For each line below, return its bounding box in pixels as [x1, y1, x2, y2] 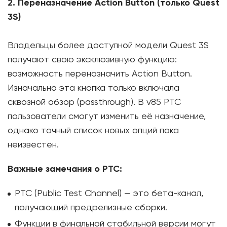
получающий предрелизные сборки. [15, 203, 167, 212]
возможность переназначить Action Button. [8, 69, 192, 79]
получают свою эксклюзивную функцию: [8, 55, 177, 64]
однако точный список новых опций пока [8, 126, 179, 135]
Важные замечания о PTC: [8, 164, 122, 174]
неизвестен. [8, 140, 59, 149]
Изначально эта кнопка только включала [8, 83, 179, 93]
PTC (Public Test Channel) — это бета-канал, [15, 188, 203, 198]
